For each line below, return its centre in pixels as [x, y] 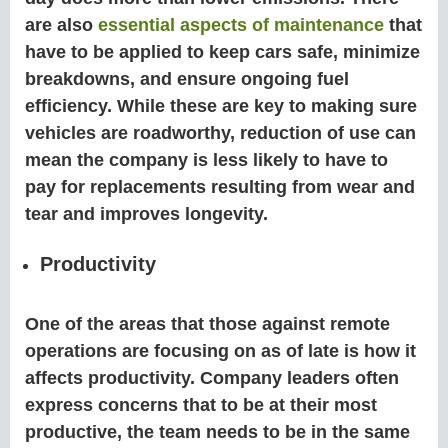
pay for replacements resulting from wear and [220, 187]
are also [61, 25]
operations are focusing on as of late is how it [220, 351]
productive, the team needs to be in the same [217, 432]
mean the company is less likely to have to [206, 160]
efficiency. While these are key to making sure [221, 106]
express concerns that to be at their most [201, 405]
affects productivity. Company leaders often [212, 378]
